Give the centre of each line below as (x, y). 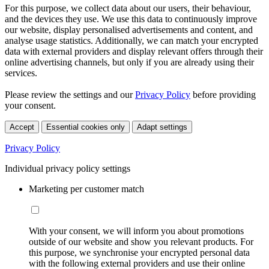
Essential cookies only (86, 127)
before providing (223, 95)
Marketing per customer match (86, 189)
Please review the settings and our (70, 95)
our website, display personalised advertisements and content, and (129, 30)
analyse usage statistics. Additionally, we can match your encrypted (131, 41)
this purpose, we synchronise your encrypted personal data (139, 253)
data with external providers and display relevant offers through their (134, 52)
